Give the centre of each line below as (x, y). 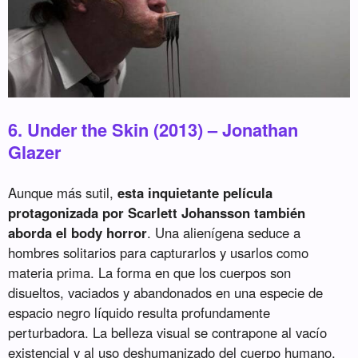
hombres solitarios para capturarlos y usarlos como (159, 252)
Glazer (35, 151)
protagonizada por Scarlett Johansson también (157, 212)
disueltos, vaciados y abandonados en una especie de (166, 292)
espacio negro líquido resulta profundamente (139, 312)
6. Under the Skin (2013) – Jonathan (153, 129)
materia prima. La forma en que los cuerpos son (150, 272)
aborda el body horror (78, 232)
